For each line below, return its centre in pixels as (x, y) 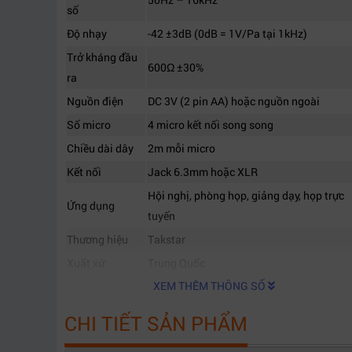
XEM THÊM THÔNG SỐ (210, 286)
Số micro (89, 125)
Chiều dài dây (100, 148)
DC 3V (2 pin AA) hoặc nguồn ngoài (234, 101)
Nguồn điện (95, 101)
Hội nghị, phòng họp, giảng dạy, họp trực (246, 195)
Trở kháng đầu (102, 57)
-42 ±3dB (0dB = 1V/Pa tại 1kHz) (227, 33)
